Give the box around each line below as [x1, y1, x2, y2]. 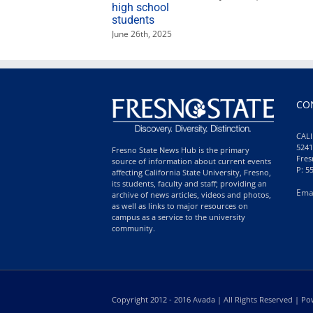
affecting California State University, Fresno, [112, 166, 271, 177]
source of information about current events [112, 155, 271, 166]
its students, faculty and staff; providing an [112, 177, 267, 189]
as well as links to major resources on [112, 200, 248, 211]
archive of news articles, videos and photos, [112, 189, 271, 200]
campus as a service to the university [112, 211, 245, 222]
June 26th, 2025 [112, 27, 172, 40]
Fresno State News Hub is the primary [112, 144, 249, 155]
